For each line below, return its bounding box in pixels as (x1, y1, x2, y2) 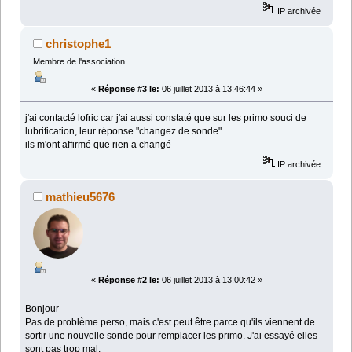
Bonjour (25, 302, 60, 314)
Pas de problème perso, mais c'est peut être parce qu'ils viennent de (25, 316, 316, 328)
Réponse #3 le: (98, 84, 159, 94)
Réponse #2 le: (98, 274, 159, 284)
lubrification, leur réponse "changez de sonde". (25, 126, 225, 137)
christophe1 (46, 37, 112, 51)
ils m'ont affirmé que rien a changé (25, 139, 172, 151)
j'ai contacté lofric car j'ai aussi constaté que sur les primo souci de (25, 112, 307, 124)
